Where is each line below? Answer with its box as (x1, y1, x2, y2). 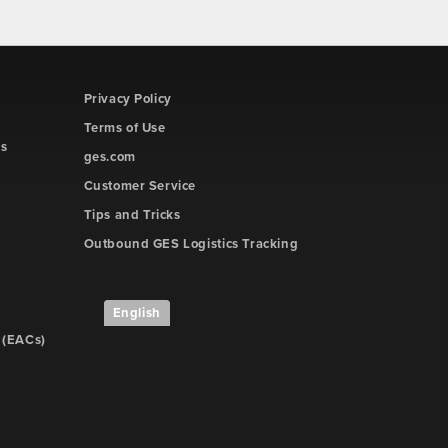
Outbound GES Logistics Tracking (83, 236, 299, 252)
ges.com (83, 149, 136, 165)
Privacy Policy (83, 91, 172, 107)
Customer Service (83, 178, 197, 194)
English (112, 305, 161, 321)
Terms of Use (83, 120, 166, 136)
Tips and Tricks (83, 207, 181, 223)
